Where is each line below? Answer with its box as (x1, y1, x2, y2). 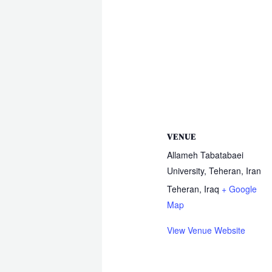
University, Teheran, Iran (166, 165, 261, 177)
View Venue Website (166, 224, 245, 237)
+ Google (221, 183, 257, 195)
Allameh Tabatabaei (166, 149, 243, 161)
